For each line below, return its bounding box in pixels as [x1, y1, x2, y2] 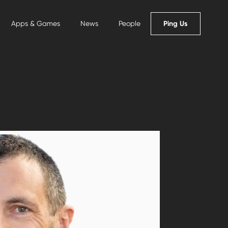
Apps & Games [11, 19, 61, 28]
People [119, 19, 141, 28]
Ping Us [163, 19, 188, 28]
